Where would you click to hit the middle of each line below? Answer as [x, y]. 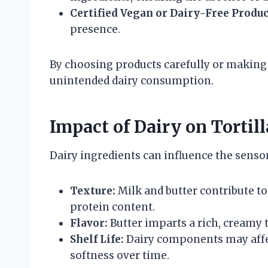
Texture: [93, 191]
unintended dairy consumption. [132, 80]
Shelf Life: [97, 239]
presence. [95, 29]
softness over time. [120, 255]
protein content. [112, 207]
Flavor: [89, 223]
